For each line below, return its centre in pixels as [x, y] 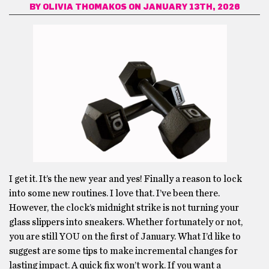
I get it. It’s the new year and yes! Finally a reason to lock [125, 179]
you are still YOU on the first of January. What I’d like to [125, 236]
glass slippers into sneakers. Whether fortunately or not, [126, 222]
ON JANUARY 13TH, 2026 [183, 7]
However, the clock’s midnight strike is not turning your [124, 207]
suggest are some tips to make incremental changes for [123, 251]
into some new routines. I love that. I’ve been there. [114, 193]
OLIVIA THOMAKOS [84, 7]
